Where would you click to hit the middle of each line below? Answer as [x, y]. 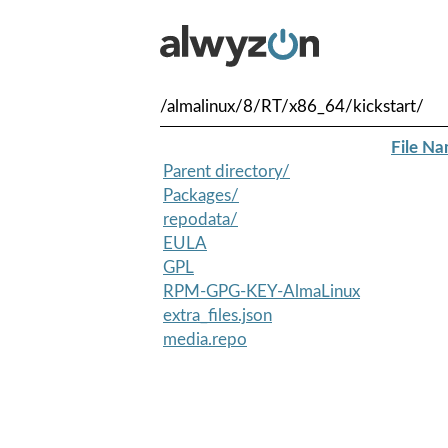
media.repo [205, 339]
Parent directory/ [226, 171]
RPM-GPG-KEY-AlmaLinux [261, 291]
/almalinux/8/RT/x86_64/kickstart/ [292, 106]
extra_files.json [217, 315]
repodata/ [200, 219]
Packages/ [201, 195]
